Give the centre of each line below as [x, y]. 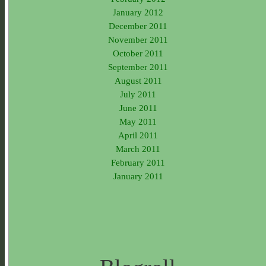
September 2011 [138, 67]
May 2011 [138, 122]
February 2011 [138, 163]
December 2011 [138, 26]
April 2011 [138, 135]
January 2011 [138, 176]
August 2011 [138, 81]
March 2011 [138, 149]
